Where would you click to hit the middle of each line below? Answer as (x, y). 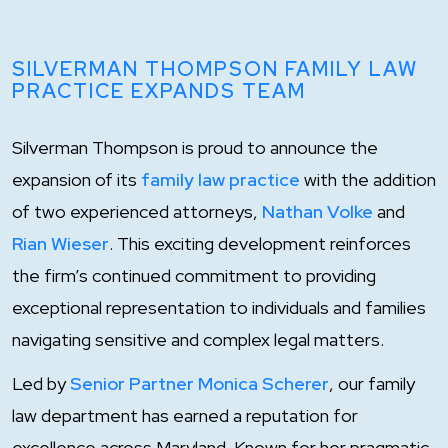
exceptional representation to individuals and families (219, 307)
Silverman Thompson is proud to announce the (195, 147)
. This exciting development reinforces (260, 243)
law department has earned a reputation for (185, 415)
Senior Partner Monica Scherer (199, 383)
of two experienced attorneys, (137, 211)
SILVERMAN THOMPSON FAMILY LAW (215, 69)
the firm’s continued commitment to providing (194, 275)
